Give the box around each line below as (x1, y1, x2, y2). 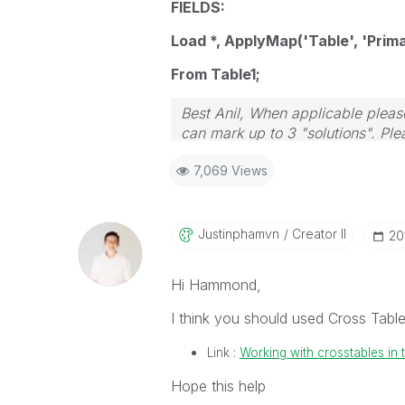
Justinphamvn (197, 226, 279, 241)
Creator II (287, 226, 346, 241)
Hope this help (170, 377, 266, 395)
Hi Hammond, (170, 276, 261, 294)
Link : (206, 345, 240, 360)
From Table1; (170, 65, 260, 83)
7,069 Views (193, 163, 268, 178)
